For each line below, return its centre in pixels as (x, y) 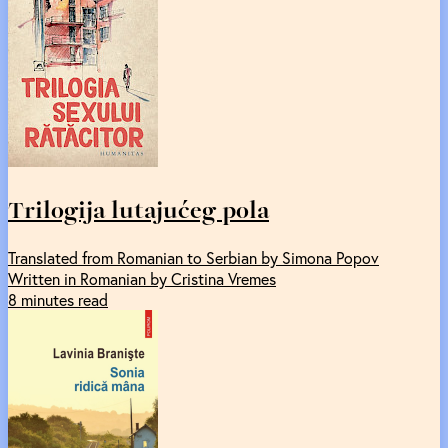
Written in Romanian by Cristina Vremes (142, 279)
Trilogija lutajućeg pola (138, 209)
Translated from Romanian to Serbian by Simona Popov (193, 258)
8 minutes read (58, 300)
